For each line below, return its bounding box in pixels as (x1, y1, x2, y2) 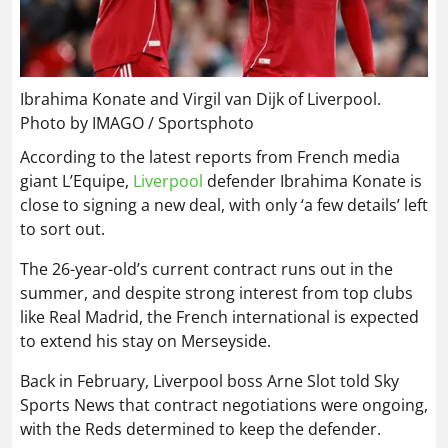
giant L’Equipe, (20, 170, 133, 193)
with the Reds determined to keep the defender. (20, 418, 381, 441)
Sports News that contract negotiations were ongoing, (20, 394, 428, 417)
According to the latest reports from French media (20, 146, 400, 169)
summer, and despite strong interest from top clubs (20, 282, 413, 305)
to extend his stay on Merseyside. (20, 330, 271, 353)
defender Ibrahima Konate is (203, 170, 422, 193)
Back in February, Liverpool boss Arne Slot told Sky (20, 370, 399, 393)
